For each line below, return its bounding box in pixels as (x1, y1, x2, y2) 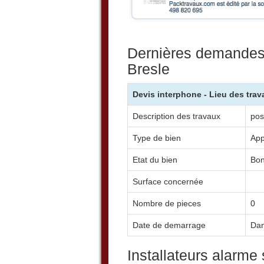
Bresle (127, 60, 170, 77)
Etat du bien (133, 154, 177, 164)
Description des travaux (133, 111, 220, 121)
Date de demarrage (133, 220, 206, 230)
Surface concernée (133, 176, 203, 186)
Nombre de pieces (133, 198, 201, 208)
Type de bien (133, 133, 181, 143)
